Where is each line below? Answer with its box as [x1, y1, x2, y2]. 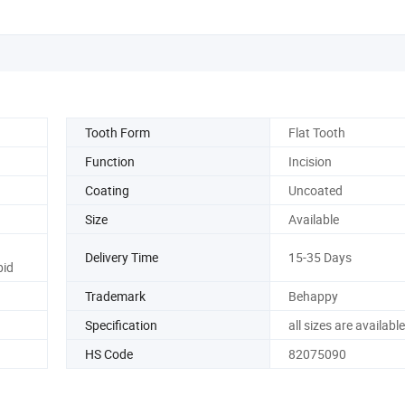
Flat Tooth [287, 123, 345, 141]
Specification [85, 316, 157, 334]
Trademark [85, 287, 146, 305]
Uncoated [287, 181, 343, 199]
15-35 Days [287, 249, 352, 267]
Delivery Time [85, 249, 158, 267]
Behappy [287, 287, 338, 305]
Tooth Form [85, 123, 150, 141]
